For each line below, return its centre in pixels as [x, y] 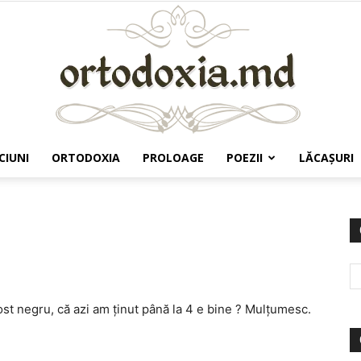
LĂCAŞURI [326, 158]
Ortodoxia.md [216, 190]
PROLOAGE [173, 158]
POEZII [245, 158]
